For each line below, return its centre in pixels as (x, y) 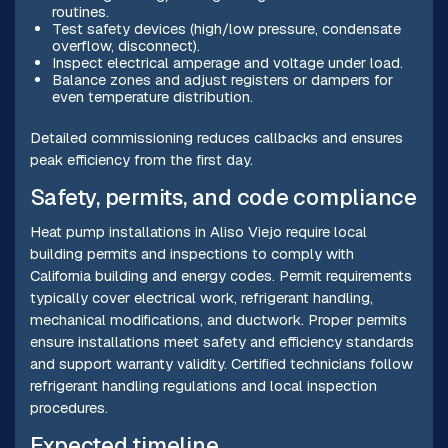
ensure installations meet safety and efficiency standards (221, 341)
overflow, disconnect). (125, 45)
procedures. (68, 407)
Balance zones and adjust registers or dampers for (222, 79)
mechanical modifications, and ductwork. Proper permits (218, 319)
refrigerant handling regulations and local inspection (203, 385)
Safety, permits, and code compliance (223, 197)
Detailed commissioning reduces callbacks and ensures (216, 137)
